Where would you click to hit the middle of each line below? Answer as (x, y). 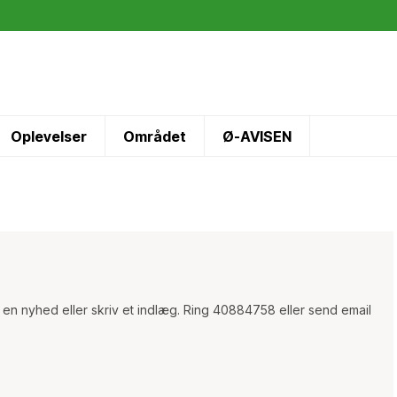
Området (155, 136)
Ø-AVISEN (257, 136)
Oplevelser (49, 136)
